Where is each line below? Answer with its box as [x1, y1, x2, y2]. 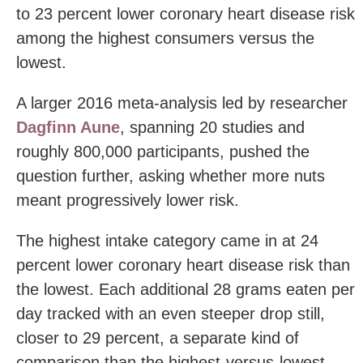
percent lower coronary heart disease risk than [16, 255, 350, 274]
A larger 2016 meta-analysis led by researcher [16, 93, 348, 112]
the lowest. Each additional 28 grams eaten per [16, 280, 355, 298]
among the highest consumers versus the [16, 28, 314, 47]
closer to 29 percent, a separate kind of [16, 328, 299, 347]
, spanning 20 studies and [120, 117, 305, 136]
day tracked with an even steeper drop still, [16, 304, 325, 322]
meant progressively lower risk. [16, 190, 239, 209]
